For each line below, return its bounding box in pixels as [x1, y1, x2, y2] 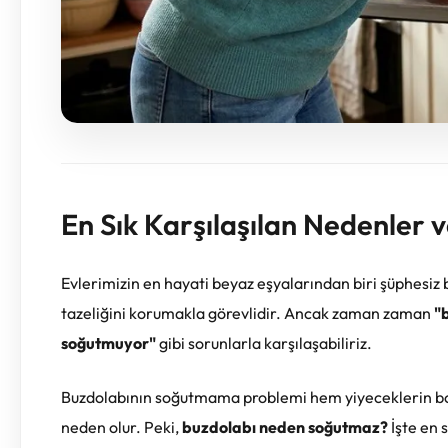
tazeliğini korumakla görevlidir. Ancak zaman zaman [61, 302, 434, 323]
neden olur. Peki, [61, 416, 182, 437]
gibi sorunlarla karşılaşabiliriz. [156, 332, 372, 353]
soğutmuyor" [61, 332, 156, 353]
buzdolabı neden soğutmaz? [182, 416, 388, 437]
